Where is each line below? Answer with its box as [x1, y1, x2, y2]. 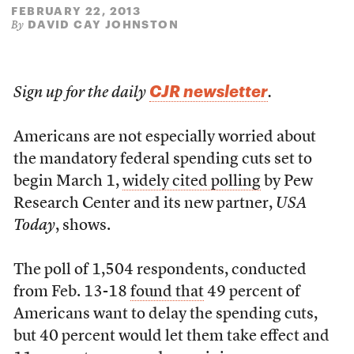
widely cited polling [122, 174, 261, 190]
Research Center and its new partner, [13, 196, 276, 212]
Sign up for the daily [13, 85, 149, 101]
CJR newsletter [149, 81, 268, 100]
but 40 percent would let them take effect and [13, 329, 330, 345]
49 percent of [203, 284, 300, 300]
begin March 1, [13, 174, 122, 190]
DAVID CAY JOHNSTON [27, 17, 179, 31]
